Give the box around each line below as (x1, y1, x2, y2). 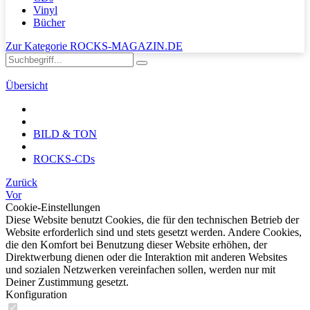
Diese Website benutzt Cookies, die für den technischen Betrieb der (6, 214, 299, 226)
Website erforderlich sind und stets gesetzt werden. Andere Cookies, (6, 226, 302, 238)
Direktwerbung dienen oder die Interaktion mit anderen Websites (6, 251, 287, 263)
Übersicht (6, 80, 48, 91)
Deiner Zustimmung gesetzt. (6, 276, 129, 288)
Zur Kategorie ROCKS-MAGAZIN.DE (6, 40, 183, 52)
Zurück (6, 176, 37, 188)
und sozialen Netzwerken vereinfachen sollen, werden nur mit (6, 264, 275, 275)
